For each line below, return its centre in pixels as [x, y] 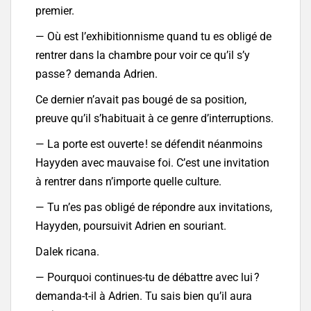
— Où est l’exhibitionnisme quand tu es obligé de [153, 37]
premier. [55, 11]
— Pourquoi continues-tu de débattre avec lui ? [148, 278]
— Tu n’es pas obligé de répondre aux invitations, [154, 208]
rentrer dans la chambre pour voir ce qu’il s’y [143, 56]
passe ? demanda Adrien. [96, 74]
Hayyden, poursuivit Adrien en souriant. [131, 226]
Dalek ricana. [67, 252]
